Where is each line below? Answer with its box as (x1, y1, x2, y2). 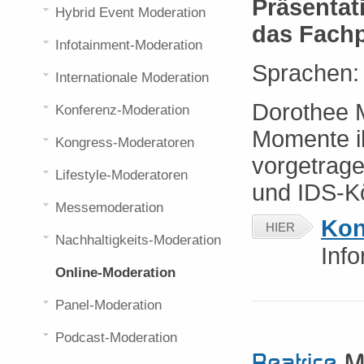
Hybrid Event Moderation (55, 5, 206, 20)
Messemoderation (55, 200, 163, 215)
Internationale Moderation (55, 70, 209, 85)
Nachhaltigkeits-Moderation (55, 232, 221, 248)
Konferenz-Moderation (55, 102, 189, 118)
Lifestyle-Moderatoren (55, 167, 188, 183)
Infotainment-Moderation (55, 37, 202, 53)
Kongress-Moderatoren (55, 135, 194, 150)
